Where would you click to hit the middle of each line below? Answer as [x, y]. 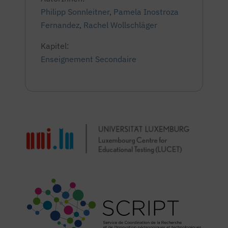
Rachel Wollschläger [120, 25]
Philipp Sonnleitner [75, 12]
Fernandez [60, 25]
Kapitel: [55, 46]
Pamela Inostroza [146, 12]
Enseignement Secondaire [89, 59]
